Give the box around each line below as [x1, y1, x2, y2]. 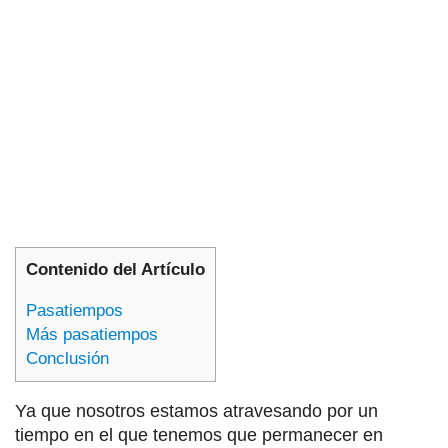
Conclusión [26, 349, 109, 369]
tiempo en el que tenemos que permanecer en [15, 425, 383, 446]
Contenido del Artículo [26, 259, 205, 279]
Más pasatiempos [26, 325, 158, 345]
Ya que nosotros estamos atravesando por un [15, 401, 378, 422]
